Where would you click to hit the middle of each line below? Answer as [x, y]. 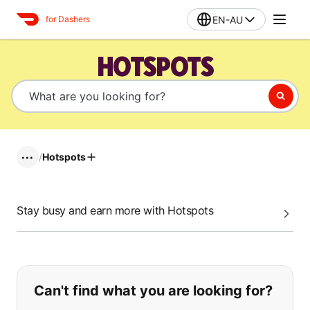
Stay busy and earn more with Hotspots [115, 210]
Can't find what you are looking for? [153, 291]
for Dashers [68, 19]
